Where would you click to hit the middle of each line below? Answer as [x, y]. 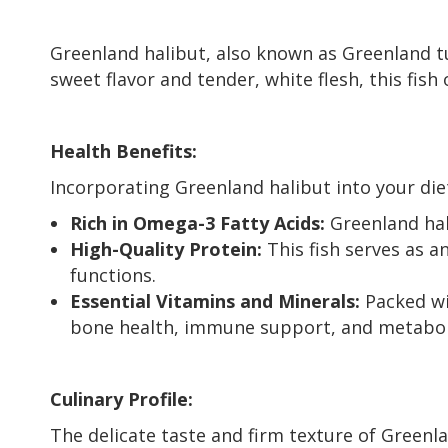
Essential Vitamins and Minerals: [215, 300]
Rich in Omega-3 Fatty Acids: [197, 222]
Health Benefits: [123, 150]
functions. [113, 274]
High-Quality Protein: [166, 248]
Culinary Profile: [121, 398]
